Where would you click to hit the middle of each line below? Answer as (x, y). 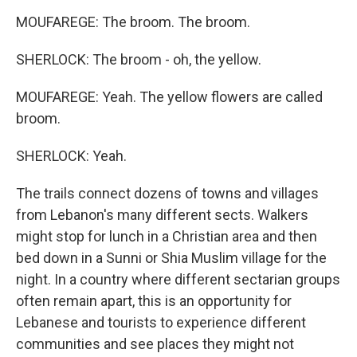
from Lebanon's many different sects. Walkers (162, 215)
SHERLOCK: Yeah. (71, 156)
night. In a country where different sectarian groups (178, 279)
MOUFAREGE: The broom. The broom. (133, 22)
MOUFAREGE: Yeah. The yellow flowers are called (169, 97)
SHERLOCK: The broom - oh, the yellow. (139, 59)
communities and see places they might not (155, 344)
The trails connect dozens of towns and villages (167, 193)
